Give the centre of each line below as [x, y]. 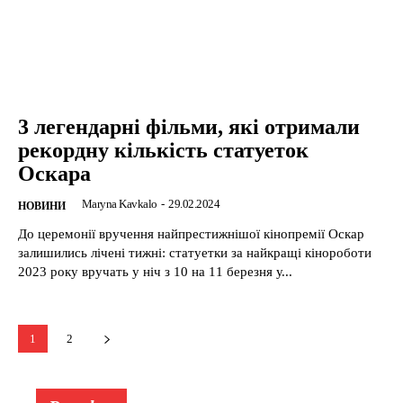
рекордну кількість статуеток [163, 151]
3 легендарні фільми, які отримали [189, 127]
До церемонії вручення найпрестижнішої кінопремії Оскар [191, 234]
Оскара [54, 174]
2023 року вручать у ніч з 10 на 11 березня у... [155, 272]
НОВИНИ [42, 206]
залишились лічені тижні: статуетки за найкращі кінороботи [195, 253]
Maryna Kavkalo [119, 204]
